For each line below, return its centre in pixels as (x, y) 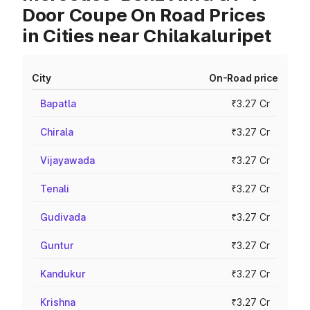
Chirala (57, 132)
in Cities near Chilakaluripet (147, 36)
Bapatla (58, 103)
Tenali (55, 189)
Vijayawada (67, 160)
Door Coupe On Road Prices (144, 15)
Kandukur (63, 274)
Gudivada (63, 217)
